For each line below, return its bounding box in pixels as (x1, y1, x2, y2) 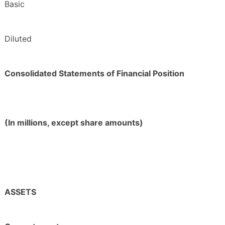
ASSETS (5, 187, 36, 197)
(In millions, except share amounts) (5, 118, 143, 128)
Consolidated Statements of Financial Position (5, 68, 184, 79)
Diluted (5, 34, 32, 44)
